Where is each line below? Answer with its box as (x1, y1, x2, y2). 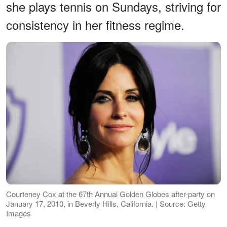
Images (6, 207, 31, 218)
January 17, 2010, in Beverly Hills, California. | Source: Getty (6, 198, 206, 209)
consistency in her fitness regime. (6, 15, 184, 33)
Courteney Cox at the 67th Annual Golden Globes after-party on (6, 188, 215, 199)
